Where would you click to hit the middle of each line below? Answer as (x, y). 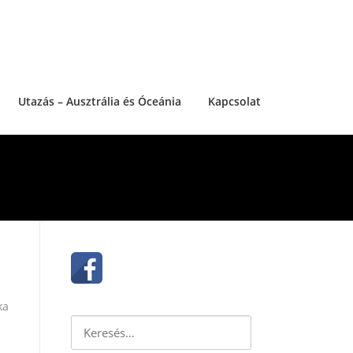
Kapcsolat (234, 102)
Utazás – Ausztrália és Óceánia (100, 102)
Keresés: (93, 325)
